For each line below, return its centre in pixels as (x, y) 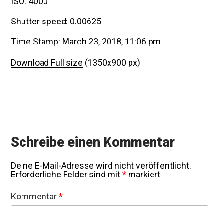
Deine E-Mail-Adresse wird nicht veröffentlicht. (101, 166)
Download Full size (47, 62)
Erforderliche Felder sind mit (67, 175)
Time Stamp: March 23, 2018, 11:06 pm (86, 41)
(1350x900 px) (112, 62)
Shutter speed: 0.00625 (56, 21)
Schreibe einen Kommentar (93, 142)
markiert (143, 175)
